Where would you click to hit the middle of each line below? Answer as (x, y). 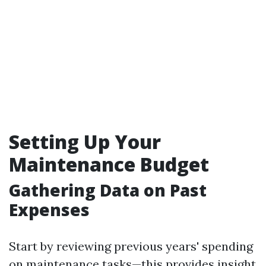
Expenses (49, 209)
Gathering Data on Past (108, 190)
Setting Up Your (85, 141)
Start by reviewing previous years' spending (131, 246)
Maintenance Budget (109, 164)
